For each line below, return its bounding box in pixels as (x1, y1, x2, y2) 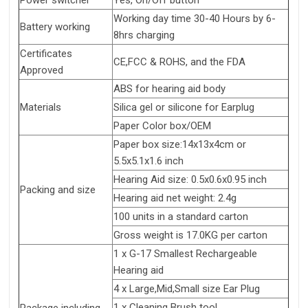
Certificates (20, 47, 72, 60)
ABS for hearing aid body (113, 82, 225, 96)
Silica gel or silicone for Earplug (113, 101, 254, 114)
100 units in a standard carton (113, 210, 248, 223)
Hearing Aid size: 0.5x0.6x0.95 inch (113, 173, 267, 186)
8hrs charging (113, 29, 175, 42)
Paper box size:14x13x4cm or (113, 138, 246, 151)
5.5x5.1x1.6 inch (113, 155, 184, 168)
